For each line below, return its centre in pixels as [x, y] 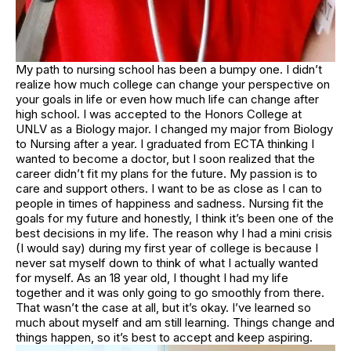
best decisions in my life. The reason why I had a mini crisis [174, 233]
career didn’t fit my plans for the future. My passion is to [166, 174]
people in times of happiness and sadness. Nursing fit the [170, 204]
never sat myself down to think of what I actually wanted [167, 263]
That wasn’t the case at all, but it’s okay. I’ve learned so [163, 308]
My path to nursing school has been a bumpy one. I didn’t [169, 70]
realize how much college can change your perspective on [173, 85]
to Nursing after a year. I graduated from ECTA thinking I [165, 144]
